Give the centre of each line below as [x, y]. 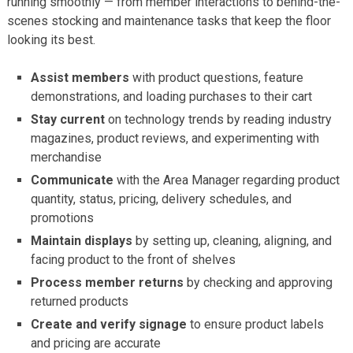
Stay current [68, 119]
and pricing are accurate [96, 343]
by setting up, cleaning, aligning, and [232, 240]
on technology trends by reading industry [219, 119]
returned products [80, 301]
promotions [63, 217]
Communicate [72, 180]
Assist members [80, 77]
